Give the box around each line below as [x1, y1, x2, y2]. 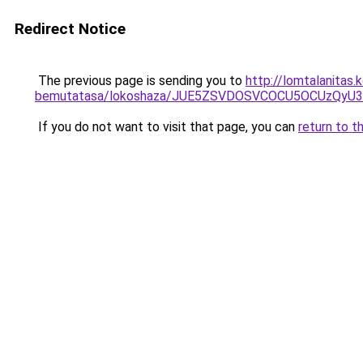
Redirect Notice [15, 19, 126, 38]
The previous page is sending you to [35, 73, 246, 88]
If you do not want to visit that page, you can [35, 119, 298, 135]
